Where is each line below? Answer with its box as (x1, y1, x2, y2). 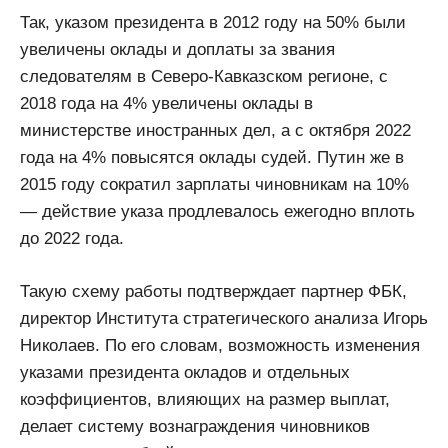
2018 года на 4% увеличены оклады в (20, 94, 313, 114)
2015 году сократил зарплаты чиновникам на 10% (20, 175, 409, 195)
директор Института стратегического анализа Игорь (20, 308, 428, 328)
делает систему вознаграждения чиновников (20, 416, 370, 436)
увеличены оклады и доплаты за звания (20, 40, 335, 60)
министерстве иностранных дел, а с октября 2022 (20, 121, 411, 141)
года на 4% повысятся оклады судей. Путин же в (20, 148, 404, 168)
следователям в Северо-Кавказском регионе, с (20, 67, 388, 87)
